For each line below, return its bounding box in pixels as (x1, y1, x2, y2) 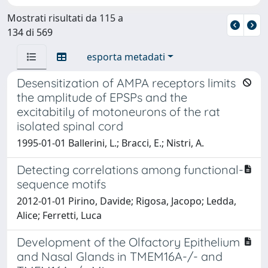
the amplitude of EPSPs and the (17, 89, 187, 105)
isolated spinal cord (17, 118, 123, 133)
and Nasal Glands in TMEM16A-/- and (17, 248, 223, 264)
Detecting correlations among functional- (17, 162, 243, 177)
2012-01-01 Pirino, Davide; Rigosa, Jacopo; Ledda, (17, 194, 236, 208)
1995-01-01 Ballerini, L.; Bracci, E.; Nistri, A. (17, 136, 204, 150)
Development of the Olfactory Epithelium (17, 234, 240, 249)
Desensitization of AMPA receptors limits (17, 75, 236, 90)
